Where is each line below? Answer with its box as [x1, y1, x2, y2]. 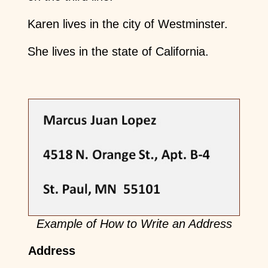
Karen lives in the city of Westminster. [27, 17, 228, 31]
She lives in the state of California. [27, 44, 209, 58]
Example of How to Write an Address [36, 217, 232, 231]
